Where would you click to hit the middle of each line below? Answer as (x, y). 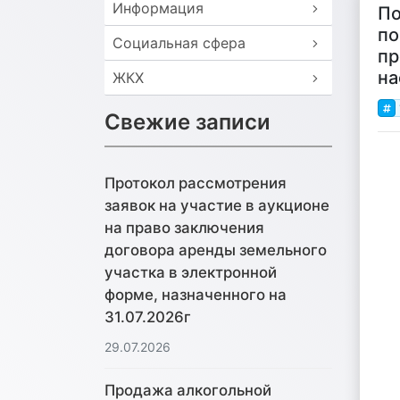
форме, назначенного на (196, 295)
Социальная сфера (179, 43)
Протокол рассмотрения (196, 183)
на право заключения (184, 228)
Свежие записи (187, 122)
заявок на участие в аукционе (217, 206)
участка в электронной (191, 273)
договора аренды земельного (216, 250)
